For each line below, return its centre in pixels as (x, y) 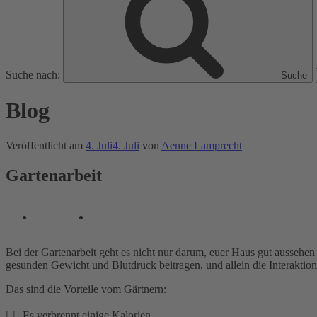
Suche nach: (33, 75)
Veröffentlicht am (44, 145)
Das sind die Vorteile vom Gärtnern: (86, 289)
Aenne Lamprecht (202, 145)
